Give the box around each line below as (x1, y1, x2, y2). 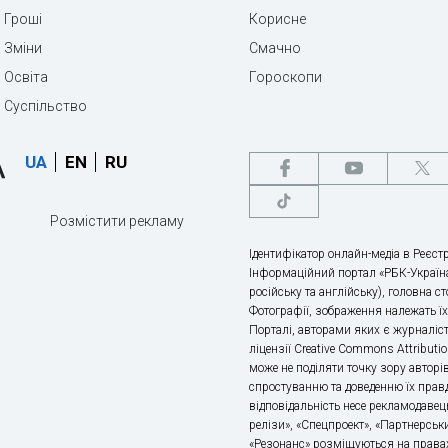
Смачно (249, 39, 301, 56)
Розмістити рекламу (50, 212, 184, 229)
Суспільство (4, 97, 87, 114)
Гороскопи (249, 68, 322, 85)
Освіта (4, 68, 48, 85)
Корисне (249, 10, 306, 27)
